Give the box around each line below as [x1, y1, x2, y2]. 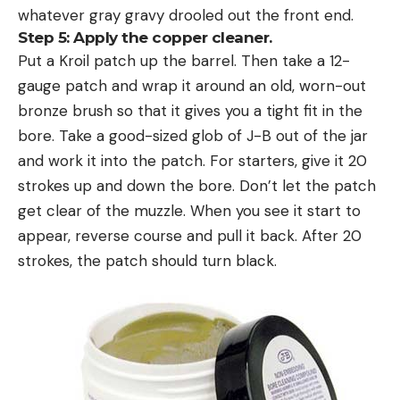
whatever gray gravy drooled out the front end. [18, 4, 354, 25]
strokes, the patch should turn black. [18, 250, 277, 271]
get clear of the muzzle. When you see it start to [18, 200, 361, 221]
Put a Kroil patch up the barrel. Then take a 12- [18, 50, 350, 71]
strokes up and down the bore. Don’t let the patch [18, 175, 376, 196]
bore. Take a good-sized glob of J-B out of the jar [18, 125, 368, 146]
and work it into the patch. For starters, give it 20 [18, 150, 367, 171]
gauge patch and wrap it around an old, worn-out [18, 75, 366, 96]
